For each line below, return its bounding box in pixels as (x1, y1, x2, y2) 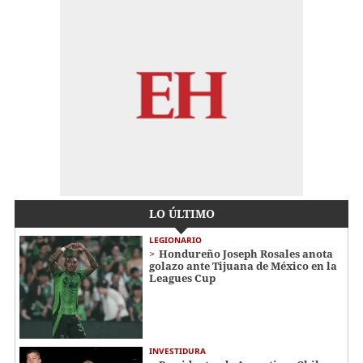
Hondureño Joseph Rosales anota (159, 246, 333, 262)
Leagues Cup (149, 271, 216, 286)
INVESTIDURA (149, 344, 206, 357)
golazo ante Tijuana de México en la (149, 258, 337, 274)
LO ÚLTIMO (148, 206, 215, 222)
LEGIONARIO (149, 234, 202, 246)
